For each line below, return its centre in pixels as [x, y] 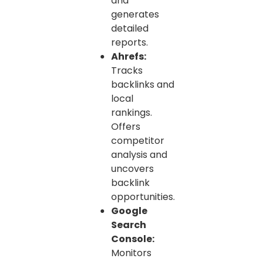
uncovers [132, 169]
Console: [133, 239]
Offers [126, 127]
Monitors [131, 253]
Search [129, 225]
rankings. [132, 113]
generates [135, 15]
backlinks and [143, 85]
